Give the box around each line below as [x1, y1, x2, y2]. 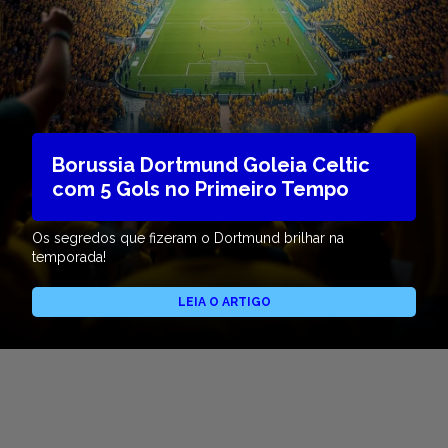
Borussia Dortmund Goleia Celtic [52, 153, 370, 178]
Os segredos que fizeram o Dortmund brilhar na [32, 230, 344, 247]
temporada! [32, 249, 106, 266]
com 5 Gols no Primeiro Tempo [52, 177, 349, 202]
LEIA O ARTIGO [177, 295, 271, 310]
